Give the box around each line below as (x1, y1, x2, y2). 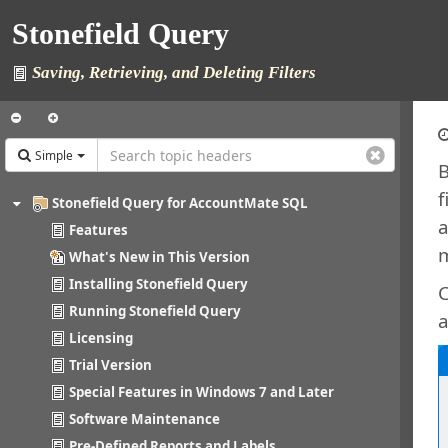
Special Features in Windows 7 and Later (69, 383, 334, 402)
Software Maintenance (69, 410, 220, 429)
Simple (35, 147, 73, 164)
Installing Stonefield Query (69, 275, 248, 294)
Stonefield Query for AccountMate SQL (52, 194, 308, 213)
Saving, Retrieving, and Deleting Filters (28, 63, 316, 82)
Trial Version (69, 356, 152, 375)
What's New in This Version (69, 248, 250, 267)
